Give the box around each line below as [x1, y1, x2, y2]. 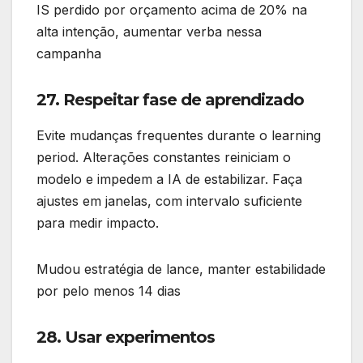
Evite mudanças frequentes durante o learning [36, 127, 321, 144]
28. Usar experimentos [36, 327, 215, 348]
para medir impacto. [36, 215, 159, 232]
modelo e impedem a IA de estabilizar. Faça [36, 171, 302, 188]
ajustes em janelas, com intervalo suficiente [36, 193, 302, 210]
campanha [36, 45, 101, 62]
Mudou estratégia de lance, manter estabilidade [36, 261, 326, 278]
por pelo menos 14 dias [36, 283, 181, 300]
